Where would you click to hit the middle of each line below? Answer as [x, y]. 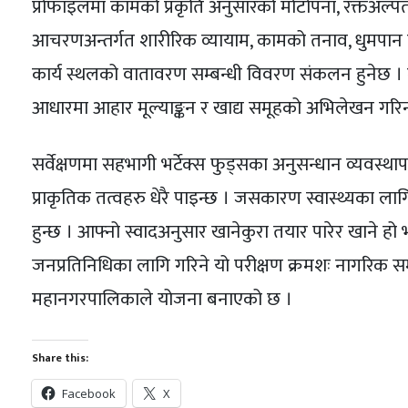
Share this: [60, 358]
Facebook [88, 394]
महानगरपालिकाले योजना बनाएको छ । [162, 300]
